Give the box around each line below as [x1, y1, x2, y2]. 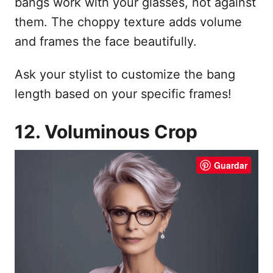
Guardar [214, 158, 247, 171]
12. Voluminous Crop [15, 120, 197, 143]
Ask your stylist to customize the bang [15, 66, 235, 82]
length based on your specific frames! [15, 86, 232, 101]
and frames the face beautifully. [15, 34, 197, 49]
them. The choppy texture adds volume [15, 14, 242, 29]
